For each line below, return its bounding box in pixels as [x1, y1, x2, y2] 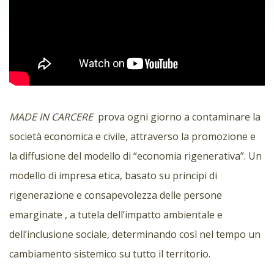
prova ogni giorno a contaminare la [93, 109, 261, 124]
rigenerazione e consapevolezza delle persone [9, 188, 222, 202]
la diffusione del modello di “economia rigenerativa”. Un [9, 149, 262, 163]
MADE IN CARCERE [9, 109, 93, 124]
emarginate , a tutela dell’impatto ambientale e [9, 207, 223, 221]
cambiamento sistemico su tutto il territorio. [9, 246, 210, 261]
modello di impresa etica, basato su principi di [9, 168, 217, 182]
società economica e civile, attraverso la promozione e [9, 129, 256, 143]
